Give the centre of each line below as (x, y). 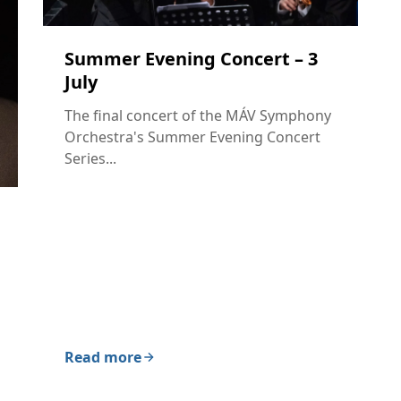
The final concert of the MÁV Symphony (198, 115)
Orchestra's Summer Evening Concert (192, 137)
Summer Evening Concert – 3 (191, 58)
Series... (90, 158)
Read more (103, 358)
